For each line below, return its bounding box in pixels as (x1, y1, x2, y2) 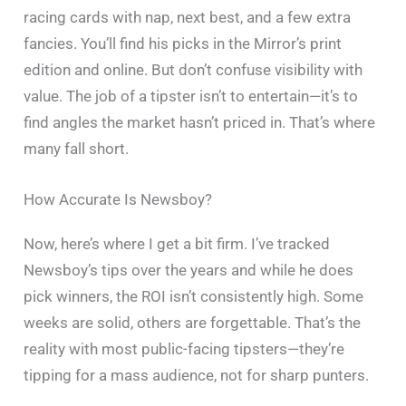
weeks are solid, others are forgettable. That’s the (24, 314, 362, 333)
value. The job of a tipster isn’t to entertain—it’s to (24, 86, 359, 105)
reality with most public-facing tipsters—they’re (24, 340, 345, 359)
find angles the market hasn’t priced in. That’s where (24, 112, 376, 131)
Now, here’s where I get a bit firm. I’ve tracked (24, 235, 331, 254)
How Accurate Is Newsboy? (24, 190, 213, 209)
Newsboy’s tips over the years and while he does (24, 261, 354, 280)
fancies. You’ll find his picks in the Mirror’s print (24, 34, 343, 53)
